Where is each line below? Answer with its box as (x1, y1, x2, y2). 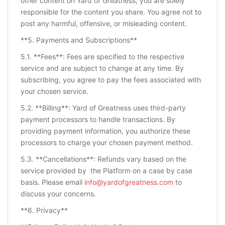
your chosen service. (21, 87, 88, 96)
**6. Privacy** (21, 206, 68, 215)
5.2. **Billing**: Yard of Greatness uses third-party (21, 103, 186, 113)
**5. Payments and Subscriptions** (21, 36, 137, 45)
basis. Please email (21, 178, 84, 187)
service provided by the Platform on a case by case (21, 166, 192, 175)
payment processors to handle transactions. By (21, 115, 175, 124)
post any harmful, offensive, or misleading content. (21, 19, 187, 28)
